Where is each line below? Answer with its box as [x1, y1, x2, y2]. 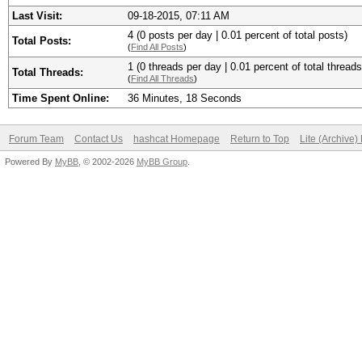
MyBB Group [137, 157, 187, 166]
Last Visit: [12, 10, 62, 22]
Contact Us [74, 133, 123, 145]
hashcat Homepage [133, 133, 220, 145]
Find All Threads [131, 74, 194, 83]
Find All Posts [131, 42, 183, 52]
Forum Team [9, 133, 64, 145]
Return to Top [230, 133, 289, 145]
